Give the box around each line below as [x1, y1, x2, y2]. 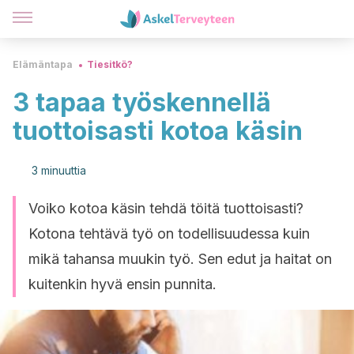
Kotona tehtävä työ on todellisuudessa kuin [28, 225, 310, 242]
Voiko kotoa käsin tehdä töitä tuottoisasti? [28, 200, 303, 217]
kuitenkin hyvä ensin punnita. [28, 276, 217, 292]
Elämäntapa [13, 58, 73, 70]
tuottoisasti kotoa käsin [13, 115, 303, 146]
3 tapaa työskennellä [13, 87, 271, 118]
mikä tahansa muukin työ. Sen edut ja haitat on [28, 250, 332, 267]
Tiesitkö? [87, 58, 133, 70]
